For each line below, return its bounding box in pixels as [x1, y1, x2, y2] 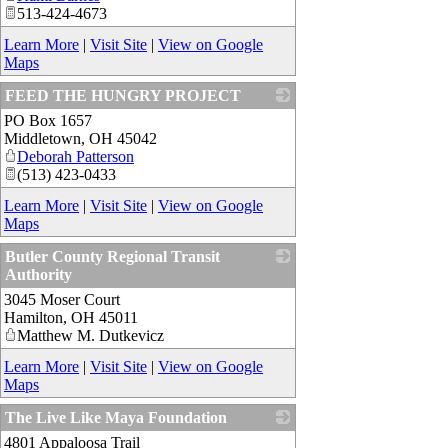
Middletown [4, 130, 81, 148]
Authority [5, 266, 72, 284]
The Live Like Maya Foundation [5, 409, 227, 427]
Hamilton [4, 309, 63, 327]
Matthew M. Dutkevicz [17, 327, 164, 345]
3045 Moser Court [4, 291, 120, 309]
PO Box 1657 [4, 112, 92, 130]
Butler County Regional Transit [5, 248, 220, 266]
